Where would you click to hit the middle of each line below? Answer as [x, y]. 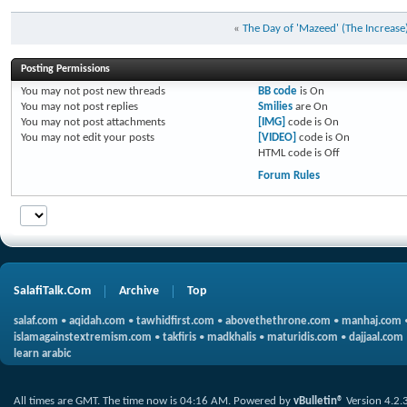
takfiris [179, 338]
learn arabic [42, 354]
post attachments [123, 122]
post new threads [123, 91]
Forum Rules [288, 176]
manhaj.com [372, 321]
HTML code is [291, 153]
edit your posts [117, 138]
